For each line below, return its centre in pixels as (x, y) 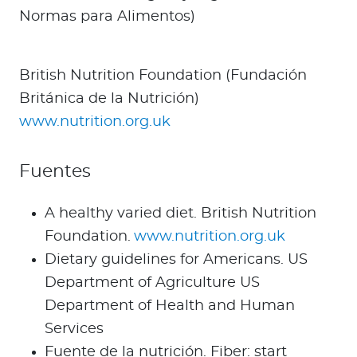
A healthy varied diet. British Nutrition (180, 214)
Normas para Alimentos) (107, 17)
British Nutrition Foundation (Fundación (163, 76)
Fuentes (55, 172)
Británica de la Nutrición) (109, 99)
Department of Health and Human (170, 306)
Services (74, 330)
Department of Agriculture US (152, 283)
